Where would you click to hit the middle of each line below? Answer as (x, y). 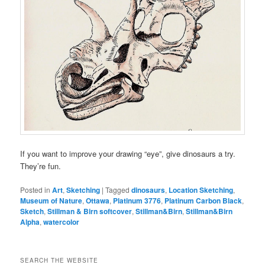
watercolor (62, 222)
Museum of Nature (51, 201)
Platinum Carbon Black (203, 201)
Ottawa (98, 201)
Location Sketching (201, 190)
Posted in (35, 190)
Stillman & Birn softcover (90, 211)
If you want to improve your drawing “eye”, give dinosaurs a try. (129, 154)
